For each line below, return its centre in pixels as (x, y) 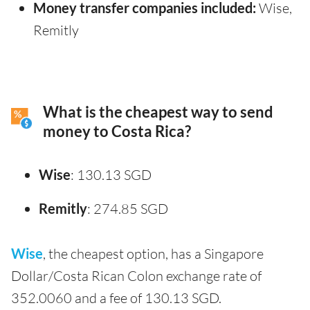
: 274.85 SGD (128, 209)
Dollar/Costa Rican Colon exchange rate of (136, 276)
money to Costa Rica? (117, 132)
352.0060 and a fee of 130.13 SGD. (116, 298)
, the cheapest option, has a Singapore (153, 254)
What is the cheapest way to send (158, 112)
